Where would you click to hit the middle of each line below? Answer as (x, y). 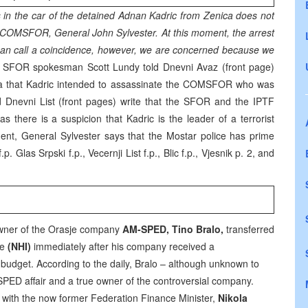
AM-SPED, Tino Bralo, (173, 229)
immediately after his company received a (123, 246)
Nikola (233, 298)
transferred (249, 229)
